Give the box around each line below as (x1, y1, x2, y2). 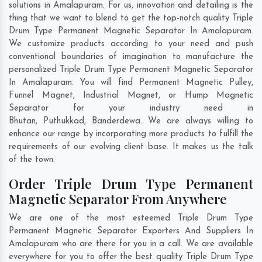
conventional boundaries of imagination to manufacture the (9, 53, 253, 62)
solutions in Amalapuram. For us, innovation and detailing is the (9, 1, 253, 11)
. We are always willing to (140, 117, 253, 126)
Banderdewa (92, 117, 140, 126)
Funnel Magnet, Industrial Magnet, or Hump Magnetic (9, 91, 253, 101)
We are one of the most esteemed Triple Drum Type (9, 214, 253, 223)
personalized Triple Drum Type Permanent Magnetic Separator (9, 65, 253, 75)
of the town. (9, 156, 55, 165)
